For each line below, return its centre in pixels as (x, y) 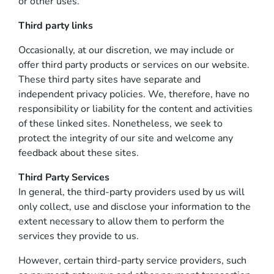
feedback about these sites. (79, 153)
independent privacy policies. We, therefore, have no (134, 94)
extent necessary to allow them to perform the (121, 221)
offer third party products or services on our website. (134, 65)
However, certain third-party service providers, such (132, 261)
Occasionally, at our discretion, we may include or (126, 50)
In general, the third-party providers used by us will (131, 192)
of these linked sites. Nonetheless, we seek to (120, 124)
